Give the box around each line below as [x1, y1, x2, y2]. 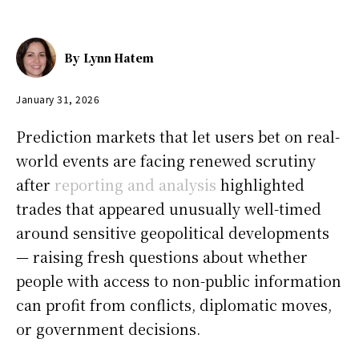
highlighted [216, 173, 305, 195]
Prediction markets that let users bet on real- [16, 125, 340, 147]
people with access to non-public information [16, 269, 341, 291]
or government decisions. [16, 317, 200, 339]
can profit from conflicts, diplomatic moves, [16, 293, 332, 315]
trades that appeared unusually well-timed [16, 197, 321, 219]
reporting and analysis [54, 173, 216, 195]
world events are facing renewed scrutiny [16, 149, 316, 171]
